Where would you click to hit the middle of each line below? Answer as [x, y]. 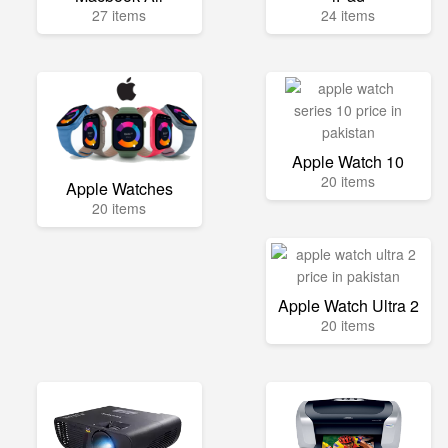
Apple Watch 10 [348, 161]
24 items [348, 15]
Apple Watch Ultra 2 [348, 305]
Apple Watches [119, 188]
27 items [119, 15]
